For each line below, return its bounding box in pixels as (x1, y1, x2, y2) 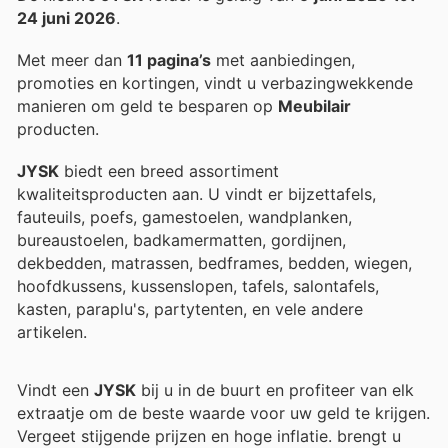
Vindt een (17, 380, 94, 401)
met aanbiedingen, (211, 49, 355, 70)
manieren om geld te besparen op (17, 95, 278, 116)
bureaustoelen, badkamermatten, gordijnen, (17, 229, 346, 250)
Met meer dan (17, 49, 127, 70)
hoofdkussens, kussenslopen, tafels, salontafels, (17, 275, 379, 296)
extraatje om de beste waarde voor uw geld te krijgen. (17, 403, 430, 424)
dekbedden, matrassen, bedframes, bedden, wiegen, (17, 252, 412, 273)
